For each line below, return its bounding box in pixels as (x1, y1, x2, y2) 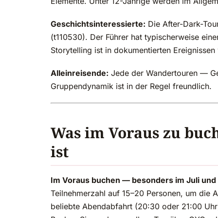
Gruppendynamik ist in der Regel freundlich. (51, 81, 212, 91)
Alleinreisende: (51, 68, 109, 78)
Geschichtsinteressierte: (51, 19, 145, 29)
